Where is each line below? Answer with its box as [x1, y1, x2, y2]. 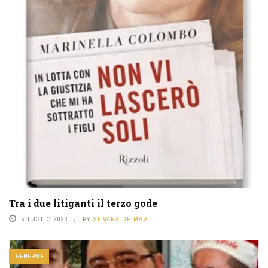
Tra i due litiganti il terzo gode [9, 196, 157, 209]
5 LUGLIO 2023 [22, 214, 68, 223]
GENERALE [16, 252, 44, 260]
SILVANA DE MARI [93, 214, 150, 223]
